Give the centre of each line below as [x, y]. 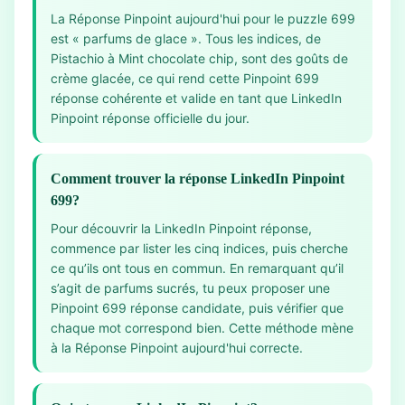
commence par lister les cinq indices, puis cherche [199, 248]
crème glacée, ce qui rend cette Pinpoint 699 [185, 78]
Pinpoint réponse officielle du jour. [150, 118]
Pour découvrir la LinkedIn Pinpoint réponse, [181, 228]
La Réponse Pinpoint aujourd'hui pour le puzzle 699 [203, 19]
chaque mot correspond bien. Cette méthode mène [202, 328]
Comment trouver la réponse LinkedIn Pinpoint [198, 179]
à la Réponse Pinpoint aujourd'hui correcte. [177, 348]
